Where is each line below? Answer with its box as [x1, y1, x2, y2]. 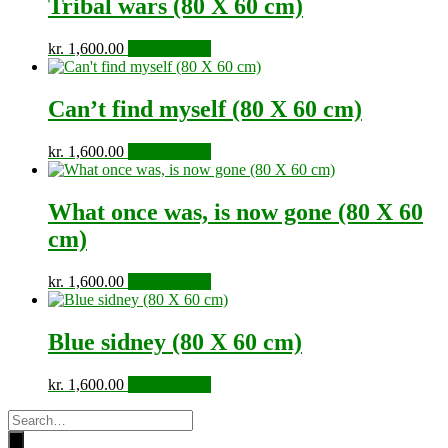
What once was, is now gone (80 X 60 [48, 198, 423, 225]
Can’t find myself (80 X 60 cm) [48, 96, 362, 123]
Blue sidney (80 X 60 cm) [48, 328, 302, 355]
